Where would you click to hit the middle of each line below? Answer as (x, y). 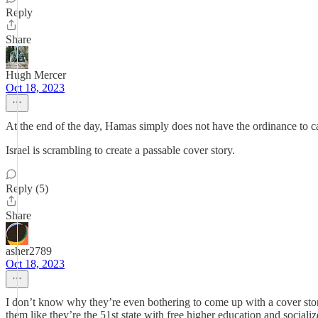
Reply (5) (27, 188)
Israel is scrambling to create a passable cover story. (120, 150)
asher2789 (29, 251)
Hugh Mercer (36, 75)
